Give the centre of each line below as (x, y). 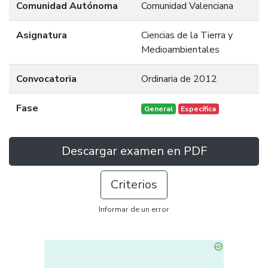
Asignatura (42, 35)
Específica (199, 109)
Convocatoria (46, 79)
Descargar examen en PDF (134, 151)
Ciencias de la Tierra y (187, 35)
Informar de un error (134, 209)
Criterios (134, 185)
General (158, 109)
